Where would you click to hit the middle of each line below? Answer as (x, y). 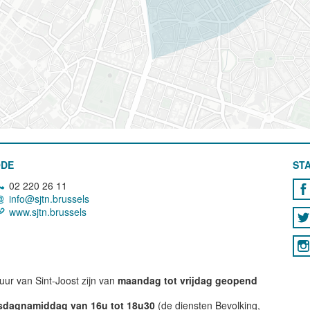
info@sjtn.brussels (49, 199)
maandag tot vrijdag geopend (188, 280)
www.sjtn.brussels (48, 212)
